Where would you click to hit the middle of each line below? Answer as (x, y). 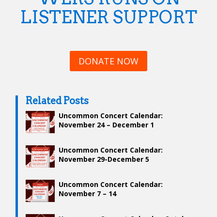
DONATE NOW (108, 61)
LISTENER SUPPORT (108, 17)
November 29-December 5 (104, 159)
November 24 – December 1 (106, 125)
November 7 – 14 (87, 194)
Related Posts (57, 101)
